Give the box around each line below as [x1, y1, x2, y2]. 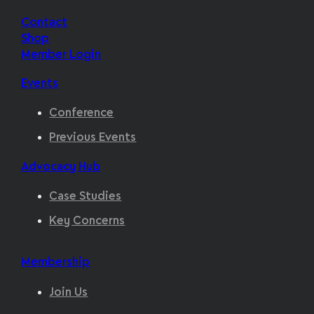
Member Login [21, 49, 102, 60]
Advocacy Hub [21, 161, 101, 172]
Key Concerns [49, 216, 125, 227]
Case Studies [49, 191, 122, 203]
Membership [21, 257, 90, 268]
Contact [21, 17, 68, 28]
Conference [49, 108, 114, 119]
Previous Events [49, 132, 137, 144]
